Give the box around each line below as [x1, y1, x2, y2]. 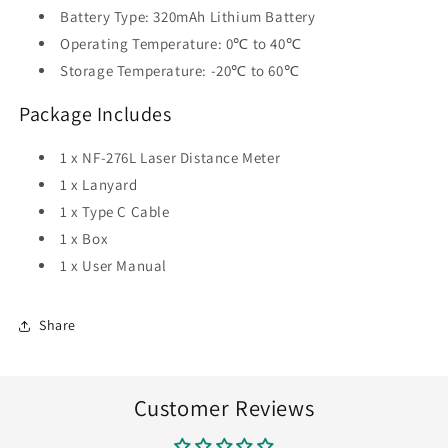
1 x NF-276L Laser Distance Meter [60, 147, 281, 167]
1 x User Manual [60, 255, 167, 275]
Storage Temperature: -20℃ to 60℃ [60, 61, 300, 81]
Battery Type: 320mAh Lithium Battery [60, 7, 316, 27]
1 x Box [60, 228, 109, 248]
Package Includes [19, 101, 172, 127]
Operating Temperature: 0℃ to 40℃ [60, 34, 302, 54]
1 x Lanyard [60, 174, 138, 194]
